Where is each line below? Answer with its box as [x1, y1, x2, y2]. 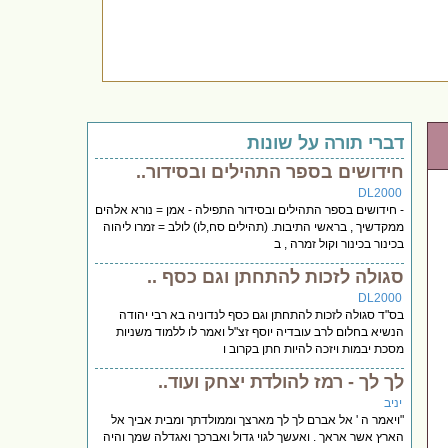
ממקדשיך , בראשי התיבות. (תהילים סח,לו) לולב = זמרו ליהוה [103, 219, 405, 234]
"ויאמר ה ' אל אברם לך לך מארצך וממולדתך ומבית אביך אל [111, 412, 405, 427]
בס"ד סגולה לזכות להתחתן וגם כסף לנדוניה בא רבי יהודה [119, 307, 405, 322]
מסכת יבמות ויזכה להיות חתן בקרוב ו [223, 341, 405, 356]
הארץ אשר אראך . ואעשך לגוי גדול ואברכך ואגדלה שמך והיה [103, 429, 405, 444]
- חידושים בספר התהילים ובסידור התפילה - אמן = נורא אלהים [95, 202, 405, 217]
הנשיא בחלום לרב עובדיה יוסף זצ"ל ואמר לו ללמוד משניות [116, 324, 405, 339]
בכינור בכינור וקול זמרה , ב [274, 236, 405, 251]
